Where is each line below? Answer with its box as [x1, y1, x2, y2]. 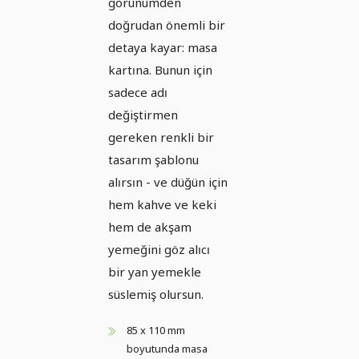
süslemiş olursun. [108, 285, 207, 302]
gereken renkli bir [108, 128, 214, 145]
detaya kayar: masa [108, 38, 217, 55]
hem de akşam [108, 218, 192, 235]
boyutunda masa [127, 341, 208, 356]
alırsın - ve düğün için [108, 173, 228, 190]
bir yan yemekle [108, 263, 201, 280]
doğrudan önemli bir [108, 16, 225, 33]
